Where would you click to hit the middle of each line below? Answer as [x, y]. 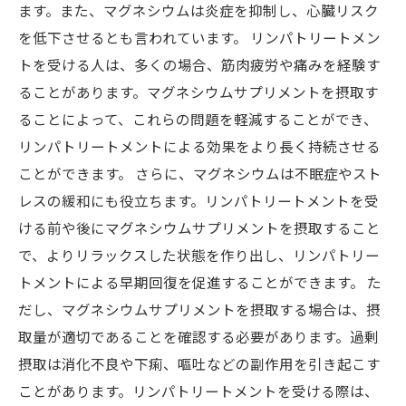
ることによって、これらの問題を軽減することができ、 [198, 119]
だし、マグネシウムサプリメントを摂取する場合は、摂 [199, 309]
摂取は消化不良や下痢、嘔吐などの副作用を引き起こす [199, 363]
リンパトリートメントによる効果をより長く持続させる [199, 146]
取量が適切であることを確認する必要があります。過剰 [198, 336]
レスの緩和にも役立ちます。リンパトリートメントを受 [198, 200]
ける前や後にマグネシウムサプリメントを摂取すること [199, 227]
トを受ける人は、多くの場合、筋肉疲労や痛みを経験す [199, 64]
